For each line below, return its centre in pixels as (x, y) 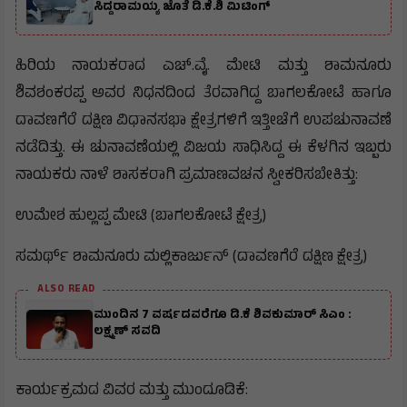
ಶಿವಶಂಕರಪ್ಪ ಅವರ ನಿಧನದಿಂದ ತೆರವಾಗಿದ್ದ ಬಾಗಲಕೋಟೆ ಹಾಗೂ (203, 94)
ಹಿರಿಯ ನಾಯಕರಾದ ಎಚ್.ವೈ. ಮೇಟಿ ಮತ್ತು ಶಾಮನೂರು (203, 67)
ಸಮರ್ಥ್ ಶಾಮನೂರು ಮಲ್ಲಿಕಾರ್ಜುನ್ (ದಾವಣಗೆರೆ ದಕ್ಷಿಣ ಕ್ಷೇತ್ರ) (191, 258)
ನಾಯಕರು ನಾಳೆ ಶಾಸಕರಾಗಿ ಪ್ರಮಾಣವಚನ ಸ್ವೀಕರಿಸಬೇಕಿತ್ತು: (187, 176)
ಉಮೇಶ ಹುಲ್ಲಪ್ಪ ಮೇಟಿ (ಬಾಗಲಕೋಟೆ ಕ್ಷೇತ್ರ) (141, 217)
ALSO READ (66, 289)
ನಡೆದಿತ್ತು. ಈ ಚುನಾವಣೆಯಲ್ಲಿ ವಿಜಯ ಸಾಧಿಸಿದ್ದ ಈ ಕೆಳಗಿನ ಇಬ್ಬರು (203, 149)
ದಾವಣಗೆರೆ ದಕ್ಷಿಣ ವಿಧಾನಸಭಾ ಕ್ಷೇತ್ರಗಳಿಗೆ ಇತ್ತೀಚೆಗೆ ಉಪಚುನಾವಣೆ (203, 121)
